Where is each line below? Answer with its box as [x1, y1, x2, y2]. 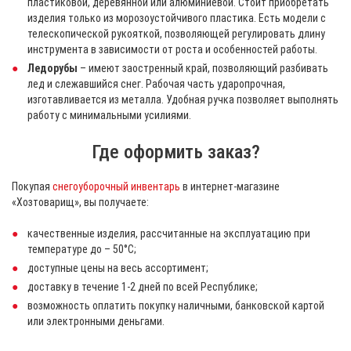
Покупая [12, 179, 52, 193]
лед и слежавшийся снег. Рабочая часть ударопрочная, [27, 77, 285, 90]
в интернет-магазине [180, 179, 280, 193]
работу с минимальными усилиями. [27, 108, 191, 121]
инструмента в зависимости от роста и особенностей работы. [27, 42, 317, 56]
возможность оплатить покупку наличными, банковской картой [27, 299, 324, 312]
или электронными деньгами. [27, 314, 165, 327]
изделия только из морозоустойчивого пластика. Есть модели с [27, 11, 326, 24]
